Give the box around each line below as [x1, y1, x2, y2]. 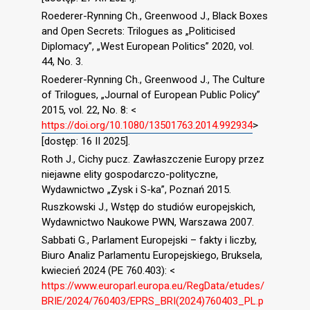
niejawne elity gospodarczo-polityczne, [42, 167, 218, 181]
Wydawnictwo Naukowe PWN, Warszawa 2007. [42, 216, 254, 229]
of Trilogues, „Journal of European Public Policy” [42, 88, 260, 101]
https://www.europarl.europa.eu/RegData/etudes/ [42, 280, 264, 293]
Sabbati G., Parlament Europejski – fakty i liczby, [42, 234, 257, 247]
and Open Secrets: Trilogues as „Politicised [42, 25, 235, 38]
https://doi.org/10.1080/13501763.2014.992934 [42, 118, 253, 131]
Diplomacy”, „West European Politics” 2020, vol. [42, 40, 254, 53]
